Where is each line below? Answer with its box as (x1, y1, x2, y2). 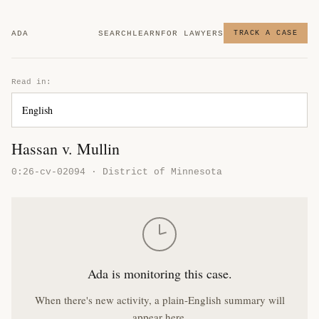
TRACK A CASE (234, 29, 298, 37)
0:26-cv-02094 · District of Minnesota (11, 167, 222, 177)
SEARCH (98, 28, 132, 38)
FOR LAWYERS (161, 28, 224, 38)
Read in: (11, 78, 51, 86)
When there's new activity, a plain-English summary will (34, 293, 285, 307)
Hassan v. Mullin (11, 138, 120, 159)
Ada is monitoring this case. (87, 265, 232, 282)
